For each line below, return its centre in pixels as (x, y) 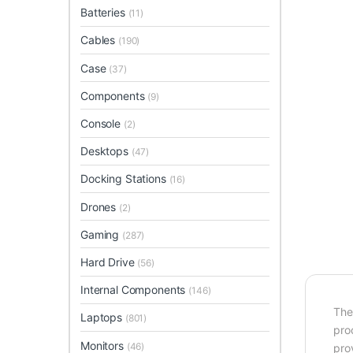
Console (102, 123)
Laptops (103, 318)
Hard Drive (109, 262)
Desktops (106, 151)
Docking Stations (125, 179)
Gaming (102, 234)
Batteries (104, 13)
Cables (100, 40)
